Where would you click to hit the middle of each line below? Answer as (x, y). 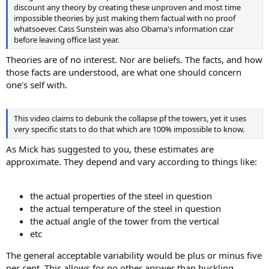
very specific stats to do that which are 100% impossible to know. (129, 129)
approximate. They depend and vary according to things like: (131, 162)
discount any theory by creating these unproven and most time (127, 7)
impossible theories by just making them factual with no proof (125, 18)
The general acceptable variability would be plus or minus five (134, 255)
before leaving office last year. (66, 39)
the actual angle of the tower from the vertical (125, 221)
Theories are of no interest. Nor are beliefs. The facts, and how (134, 60)
